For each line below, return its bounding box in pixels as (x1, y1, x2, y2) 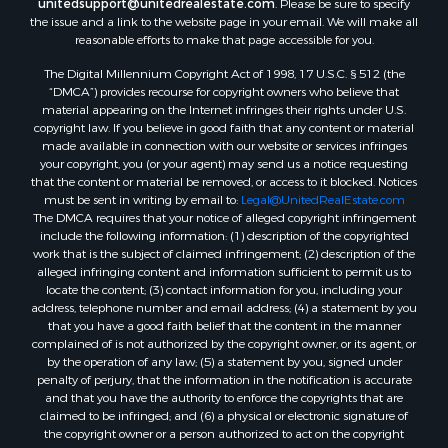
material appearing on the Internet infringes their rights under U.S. (42, 101, 406, 118)
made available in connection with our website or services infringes (41, 137, 407, 154)
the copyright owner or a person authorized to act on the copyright (44, 425, 404, 442)
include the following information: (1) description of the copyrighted (39, 227, 409, 244)
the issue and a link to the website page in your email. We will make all (30, 13, 418, 30)
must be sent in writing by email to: (43, 191, 241, 208)
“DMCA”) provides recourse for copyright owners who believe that (49, 83, 399, 100)
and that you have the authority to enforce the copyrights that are (45, 389, 403, 406)
